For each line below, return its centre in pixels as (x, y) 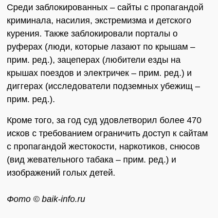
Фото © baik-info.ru (46, 199)
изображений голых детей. (61, 173)
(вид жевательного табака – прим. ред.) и (91, 160)
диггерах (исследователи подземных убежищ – (103, 86)
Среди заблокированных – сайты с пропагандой (105, 8)
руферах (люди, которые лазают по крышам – (101, 47)
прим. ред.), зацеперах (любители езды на (94, 60)
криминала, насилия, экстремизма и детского (99, 21)
